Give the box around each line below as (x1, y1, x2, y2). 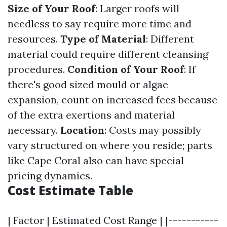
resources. (8, 32, 60, 45)
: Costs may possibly (104, 124, 201, 136)
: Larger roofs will (95, 2, 179, 15)
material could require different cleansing (8, 48, 208, 60)
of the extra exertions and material (8, 108, 175, 121)
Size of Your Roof (8, 2, 95, 15)
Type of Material (60, 32, 146, 45)
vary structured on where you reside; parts (8, 139, 212, 152)
